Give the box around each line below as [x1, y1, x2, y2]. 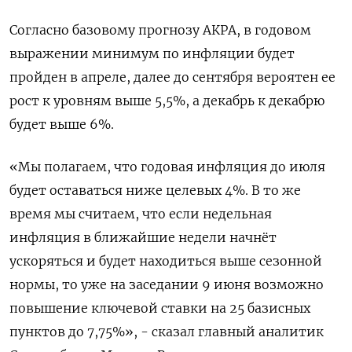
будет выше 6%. [9, 115, 114, 132]
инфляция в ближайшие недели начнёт [9, 229, 277, 245]
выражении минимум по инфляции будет [9, 45, 295, 61]
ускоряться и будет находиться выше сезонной [9, 252, 322, 269]
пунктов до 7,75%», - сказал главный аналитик [9, 323, 324, 339]
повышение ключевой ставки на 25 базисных [9, 299, 310, 316]
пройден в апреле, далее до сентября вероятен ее [9, 68, 335, 85]
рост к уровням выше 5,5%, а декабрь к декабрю [9, 92, 324, 108]
